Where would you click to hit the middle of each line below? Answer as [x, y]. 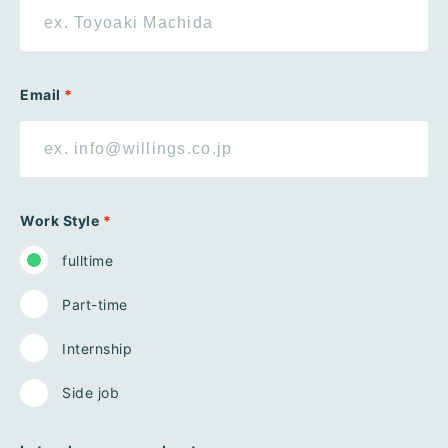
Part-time [95, 304]
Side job [91, 393]
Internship [97, 348]
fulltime [88, 260]
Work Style [60, 220]
